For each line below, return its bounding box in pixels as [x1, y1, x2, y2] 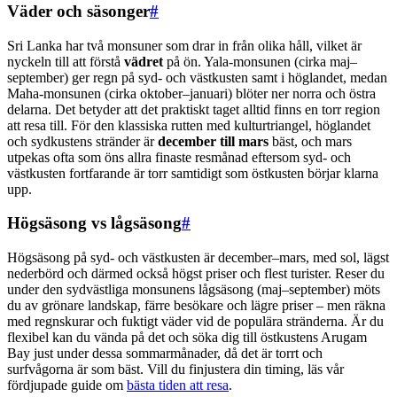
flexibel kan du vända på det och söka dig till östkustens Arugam [7, 329, 367, 345]
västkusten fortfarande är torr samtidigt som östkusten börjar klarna [7, 165, 378, 181]
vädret [124, 53, 163, 69]
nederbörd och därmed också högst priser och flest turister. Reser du [7, 265, 385, 281]
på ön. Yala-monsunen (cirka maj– [163, 53, 357, 69]
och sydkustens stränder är [7, 133, 158, 149]
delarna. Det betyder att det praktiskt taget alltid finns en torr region [7, 101, 380, 117]
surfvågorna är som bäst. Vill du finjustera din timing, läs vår [7, 361, 344, 377]
